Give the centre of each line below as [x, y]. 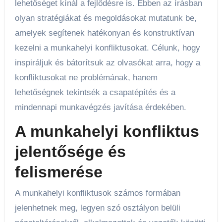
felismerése [58, 172]
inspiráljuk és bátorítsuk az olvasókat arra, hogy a [107, 63]
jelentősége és [70, 152]
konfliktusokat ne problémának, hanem [86, 78]
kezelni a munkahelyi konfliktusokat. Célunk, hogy [107, 48]
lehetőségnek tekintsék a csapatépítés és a [95, 93]
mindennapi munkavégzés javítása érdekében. [100, 108]
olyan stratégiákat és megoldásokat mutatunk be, [106, 18]
